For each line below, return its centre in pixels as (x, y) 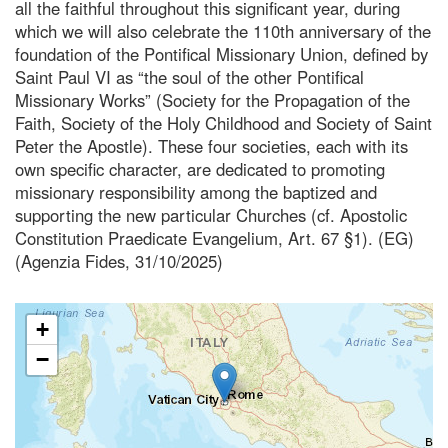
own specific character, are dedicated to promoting (200, 168)
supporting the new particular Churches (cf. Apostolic (211, 214)
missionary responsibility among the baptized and (196, 191)
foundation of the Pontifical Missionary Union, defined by (221, 53)
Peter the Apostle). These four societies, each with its (211, 145)
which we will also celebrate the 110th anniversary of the (223, 30)
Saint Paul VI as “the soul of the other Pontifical (189, 76)
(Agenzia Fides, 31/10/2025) (119, 260)
